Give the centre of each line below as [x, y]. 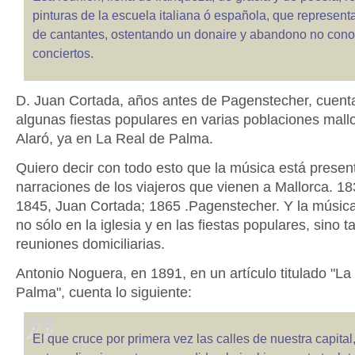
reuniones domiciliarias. [90, 244]
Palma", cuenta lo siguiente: [103, 292]
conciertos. [63, 53]
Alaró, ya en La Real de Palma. [114, 138]
